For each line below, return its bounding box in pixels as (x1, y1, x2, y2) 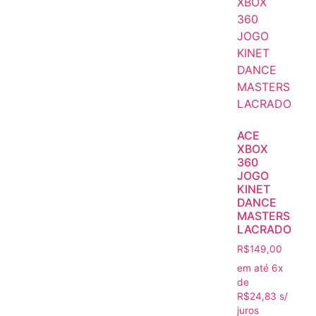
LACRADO (237, 222, 291, 237)
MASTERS (237, 209, 290, 224)
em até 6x (237, 262, 283, 274)
